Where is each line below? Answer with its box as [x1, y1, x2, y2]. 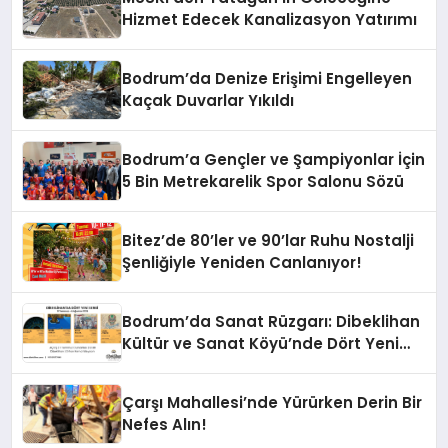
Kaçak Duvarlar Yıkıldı [122, 90, 295, 112]
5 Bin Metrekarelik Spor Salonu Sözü [122, 171, 405, 193]
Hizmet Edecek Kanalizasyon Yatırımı [122, 9, 418, 31]
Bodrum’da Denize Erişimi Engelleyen [122, 68, 413, 90]
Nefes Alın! [122, 414, 208, 436]
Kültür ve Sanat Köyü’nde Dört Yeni [122, 333, 400, 355]
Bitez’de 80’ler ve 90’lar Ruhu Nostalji [122, 230, 415, 252]
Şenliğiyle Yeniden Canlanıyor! [122, 252, 363, 274]
